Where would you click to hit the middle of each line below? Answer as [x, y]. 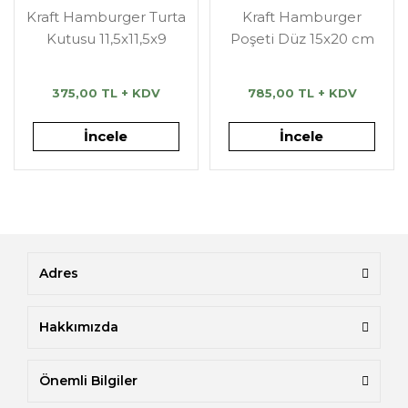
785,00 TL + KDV [302, 93]
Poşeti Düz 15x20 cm [302, 39]
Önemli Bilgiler [88, 381]
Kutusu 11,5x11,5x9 [106, 39]
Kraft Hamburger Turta [106, 17]
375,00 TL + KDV [106, 93]
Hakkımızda [79, 327]
